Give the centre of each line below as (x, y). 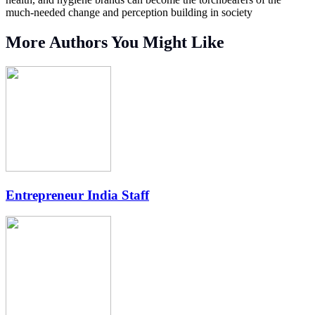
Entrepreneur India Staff (77, 195)
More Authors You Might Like (115, 42)
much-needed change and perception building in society (129, 13)
